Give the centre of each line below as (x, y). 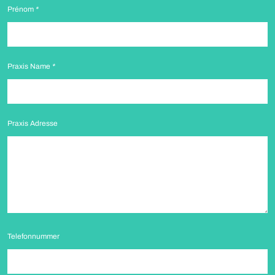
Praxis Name (30, 66)
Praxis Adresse (33, 123)
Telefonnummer (33, 236)
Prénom (21, 9)
